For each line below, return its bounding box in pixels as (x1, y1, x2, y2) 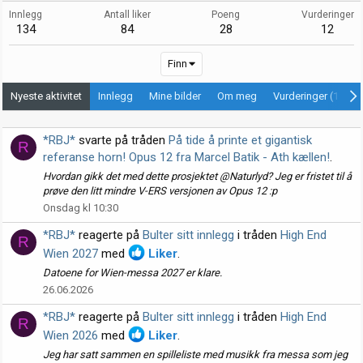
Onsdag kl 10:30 (43, 201, 118, 214)
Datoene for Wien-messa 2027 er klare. (43, 266, 222, 279)
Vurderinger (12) (273, 89, 348, 102)
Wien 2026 (43, 328, 98, 344)
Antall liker (103, 8, 151, 20)
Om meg (217, 89, 257, 102)
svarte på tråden (75, 133, 169, 148)
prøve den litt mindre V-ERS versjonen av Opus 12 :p (43, 184, 277, 197)
